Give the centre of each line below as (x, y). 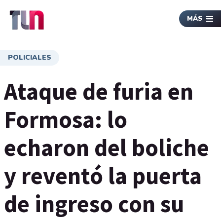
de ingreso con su (94, 204)
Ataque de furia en (99, 91)
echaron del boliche (107, 147)
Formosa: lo (66, 119)
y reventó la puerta (103, 176)
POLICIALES (30, 57)
